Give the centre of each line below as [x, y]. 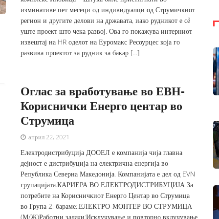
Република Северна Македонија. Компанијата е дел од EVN [108, 174]
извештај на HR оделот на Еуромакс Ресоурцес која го [100, 42]
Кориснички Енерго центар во [102, 105]
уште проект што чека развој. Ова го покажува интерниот [107, 31]
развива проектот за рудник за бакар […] [80, 53]
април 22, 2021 [48, 137]
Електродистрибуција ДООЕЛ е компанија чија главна [102, 152]
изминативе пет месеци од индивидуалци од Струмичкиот [108, 10]
